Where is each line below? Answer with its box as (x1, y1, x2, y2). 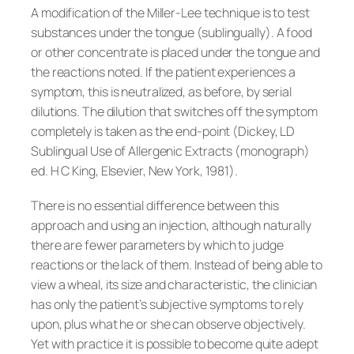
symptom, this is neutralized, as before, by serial (31, 83, 292, 101)
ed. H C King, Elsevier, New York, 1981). (31, 162, 238, 180)
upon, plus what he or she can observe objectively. (31, 314, 306, 333)
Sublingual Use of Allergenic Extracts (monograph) (31, 142, 311, 160)
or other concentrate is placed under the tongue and (31, 43, 320, 62)
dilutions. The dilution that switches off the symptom (31, 103, 318, 121)
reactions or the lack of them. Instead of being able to (31, 255, 322, 273)
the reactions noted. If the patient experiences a (31, 63, 296, 81)
